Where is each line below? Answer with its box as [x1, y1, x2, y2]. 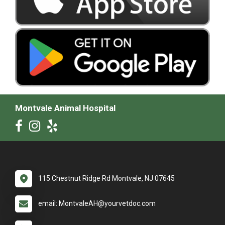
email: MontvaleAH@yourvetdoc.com [38, 199, 156, 207]
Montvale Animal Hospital [15, 102, 116, 113]
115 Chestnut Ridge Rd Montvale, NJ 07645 [38, 174, 175, 182]
